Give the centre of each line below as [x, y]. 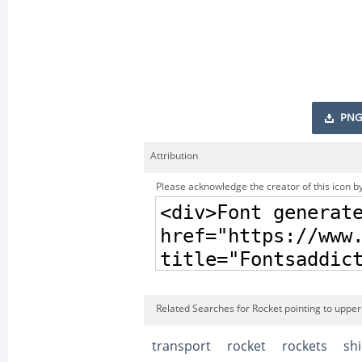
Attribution [174, 156]
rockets [305, 346]
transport [181, 346]
